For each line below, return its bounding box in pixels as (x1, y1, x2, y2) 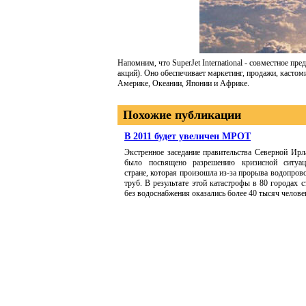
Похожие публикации (123, 108, 241, 122)
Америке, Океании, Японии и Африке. (117, 79, 255, 88)
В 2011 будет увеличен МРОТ (124, 130, 251, 141)
